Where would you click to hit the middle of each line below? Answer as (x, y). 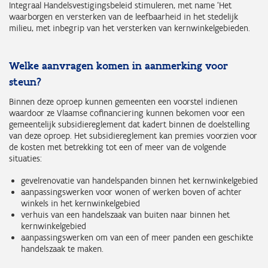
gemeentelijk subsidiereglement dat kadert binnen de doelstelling (130, 124)
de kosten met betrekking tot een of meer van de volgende (118, 147)
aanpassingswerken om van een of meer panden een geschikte (137, 237)
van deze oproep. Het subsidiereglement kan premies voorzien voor (133, 136)
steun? (25, 82)
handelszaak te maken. (62, 249)
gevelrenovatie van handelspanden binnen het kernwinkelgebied (139, 181)
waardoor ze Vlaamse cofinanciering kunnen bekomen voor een (127, 113)
